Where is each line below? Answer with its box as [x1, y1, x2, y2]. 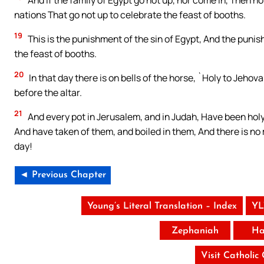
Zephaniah [171, 226, 219, 236]
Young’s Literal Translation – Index [87, 201, 237, 211]
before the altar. [14, 85, 82, 99]
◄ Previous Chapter [19, 170, 106, 180]
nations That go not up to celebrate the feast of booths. [14, 8, 246, 21]
